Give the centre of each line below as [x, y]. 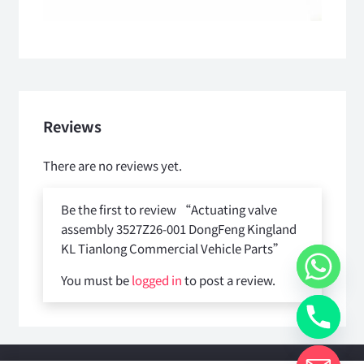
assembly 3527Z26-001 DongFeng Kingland [179, 228]
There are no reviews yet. [112, 165]
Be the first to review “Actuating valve [169, 209]
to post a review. [229, 279]
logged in [157, 279]
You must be [96, 279]
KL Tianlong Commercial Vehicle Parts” [174, 248]
